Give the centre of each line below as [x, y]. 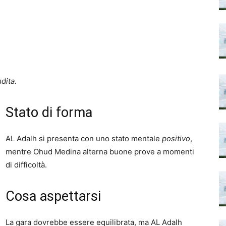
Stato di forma [49, 112]
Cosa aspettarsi [53, 196]
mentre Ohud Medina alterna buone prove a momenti [100, 151]
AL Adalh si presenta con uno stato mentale [84, 138]
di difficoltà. [26, 164]
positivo [176, 138]
